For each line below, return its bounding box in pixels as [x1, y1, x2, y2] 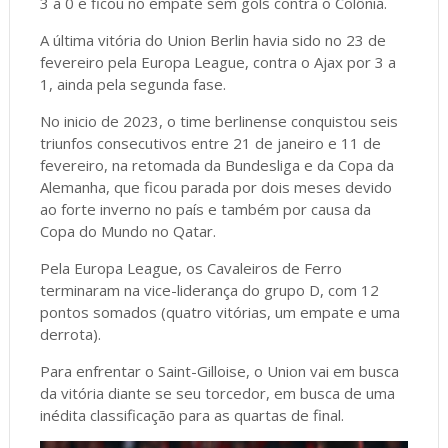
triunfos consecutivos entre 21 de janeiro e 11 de [39, 132, 381, 153]
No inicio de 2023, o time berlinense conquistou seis [39, 110, 398, 131]
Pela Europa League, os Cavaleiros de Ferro [39, 257, 342, 278]
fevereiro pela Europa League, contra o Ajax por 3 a [39, 51, 396, 72]
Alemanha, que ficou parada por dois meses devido [39, 176, 392, 197]
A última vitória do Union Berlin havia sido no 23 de [39, 29, 386, 50]
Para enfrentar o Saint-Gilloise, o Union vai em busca [39, 360, 399, 381]
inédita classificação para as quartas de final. [39, 404, 344, 425]
